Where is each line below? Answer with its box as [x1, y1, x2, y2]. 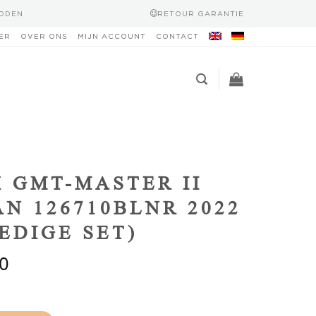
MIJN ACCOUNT [78, 32, 146, 40]
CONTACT [156, 32, 199, 40]
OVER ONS [20, 32, 68, 40]
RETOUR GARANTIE [157, 9, 244, 18]
